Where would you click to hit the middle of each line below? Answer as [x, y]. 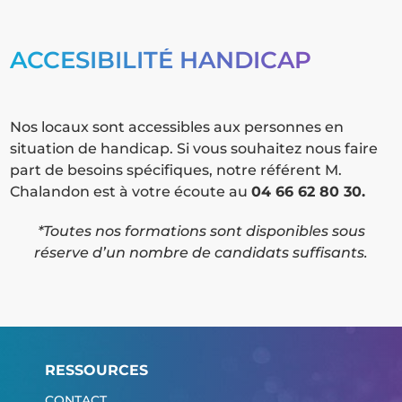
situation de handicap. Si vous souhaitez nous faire [194, 149]
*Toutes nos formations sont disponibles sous [201, 232]
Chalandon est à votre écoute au [131, 192]
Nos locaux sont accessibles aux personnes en [177, 127]
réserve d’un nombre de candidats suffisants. [201, 253]
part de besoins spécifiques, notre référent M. [176, 170]
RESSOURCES [96, 370]
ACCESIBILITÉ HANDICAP [161, 61]
